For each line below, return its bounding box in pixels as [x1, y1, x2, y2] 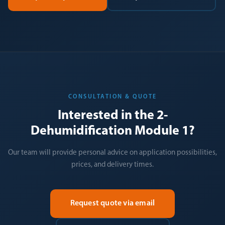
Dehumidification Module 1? [30, 125, 195, 138]
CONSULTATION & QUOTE [68, 94, 157, 100]
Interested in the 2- [57, 109, 168, 123]
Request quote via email [70, 199, 155, 207]
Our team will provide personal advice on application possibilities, [8, 149, 217, 157]
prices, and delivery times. [71, 161, 154, 169]
